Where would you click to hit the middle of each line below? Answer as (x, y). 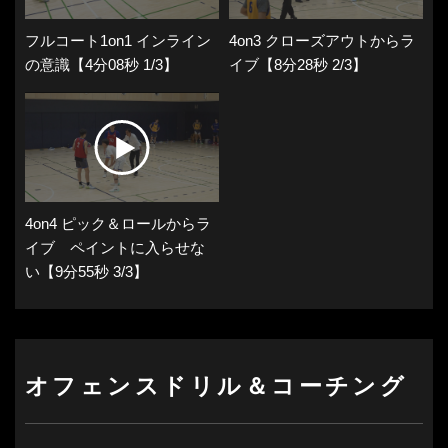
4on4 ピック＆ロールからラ (118, 223)
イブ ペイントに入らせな (115, 247)
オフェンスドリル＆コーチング (216, 386)
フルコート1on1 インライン (118, 41)
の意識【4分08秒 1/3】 (101, 65)
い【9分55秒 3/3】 (86, 271)
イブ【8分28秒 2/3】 (298, 65)
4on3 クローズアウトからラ (322, 41)
